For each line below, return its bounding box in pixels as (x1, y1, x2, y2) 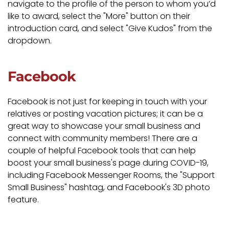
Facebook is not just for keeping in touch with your (8, 95, 207, 107)
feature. (8, 193, 39, 205)
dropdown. (8, 34, 52, 47)
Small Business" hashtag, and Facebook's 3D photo (8, 181, 210, 193)
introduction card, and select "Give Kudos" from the (8, 22, 212, 34)
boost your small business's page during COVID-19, (8, 156, 209, 169)
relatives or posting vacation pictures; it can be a (8, 107, 203, 120)
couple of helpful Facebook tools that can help (8, 144, 196, 156)
